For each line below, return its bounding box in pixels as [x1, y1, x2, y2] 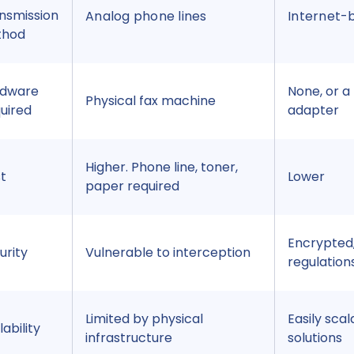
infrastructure [85, 329, 172, 348]
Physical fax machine [85, 92, 216, 111]
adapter [288, 101, 339, 120]
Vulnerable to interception [85, 243, 250, 262]
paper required [85, 177, 179, 196]
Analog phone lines [85, 7, 207, 26]
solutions [288, 329, 342, 348]
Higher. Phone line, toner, [85, 158, 238, 177]
